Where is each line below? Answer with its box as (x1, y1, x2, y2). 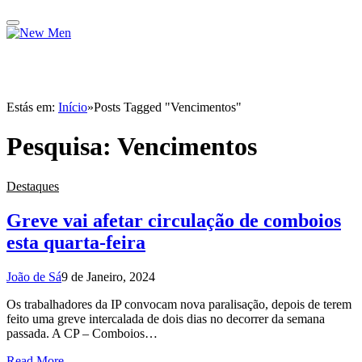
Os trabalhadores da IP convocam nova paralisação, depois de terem (6, 297, 351, 311)
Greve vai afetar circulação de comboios (6, 209, 341, 231)
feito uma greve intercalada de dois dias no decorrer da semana (6, 311, 325, 326)
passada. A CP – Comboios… (6, 326, 158, 340)
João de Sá (6, 269, 61, 284)
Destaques (6, 179, 59, 193)
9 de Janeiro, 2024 (61, 269, 155, 284)
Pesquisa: (6, 132, 117, 162)
